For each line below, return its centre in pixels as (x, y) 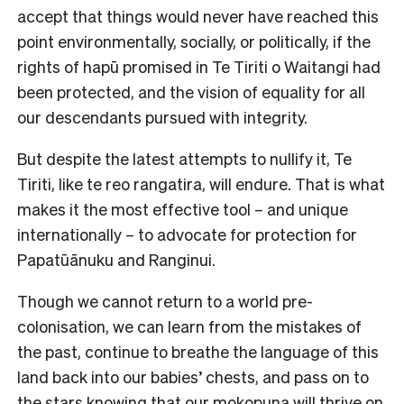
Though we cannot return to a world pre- (165, 300)
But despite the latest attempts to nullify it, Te (184, 158)
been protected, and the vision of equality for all (191, 91)
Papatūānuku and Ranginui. (116, 259)
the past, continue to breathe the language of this (198, 351)
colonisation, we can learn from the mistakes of (189, 326)
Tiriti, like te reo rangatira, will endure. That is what (201, 183)
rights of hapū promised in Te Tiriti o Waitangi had (199, 66)
